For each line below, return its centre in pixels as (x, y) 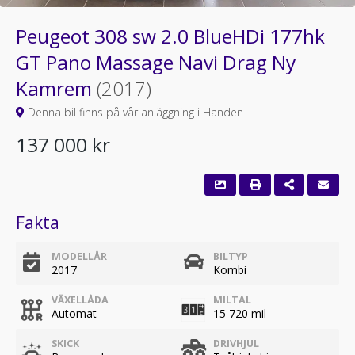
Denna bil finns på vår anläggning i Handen (134, 112)
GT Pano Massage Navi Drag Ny (156, 62)
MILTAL (232, 300)
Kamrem (56, 88)
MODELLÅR (79, 256)
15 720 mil (240, 313)
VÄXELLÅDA (80, 300)
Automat (74, 313)
